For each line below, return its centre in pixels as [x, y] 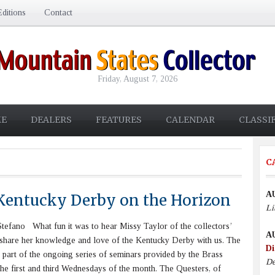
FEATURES [118, 120]
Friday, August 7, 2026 [137, 79]
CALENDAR [190, 120]
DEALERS [51, 120]
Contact [58, 13]
